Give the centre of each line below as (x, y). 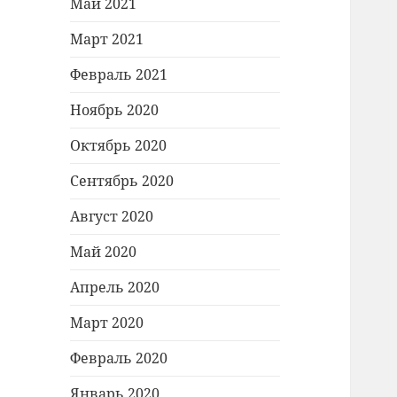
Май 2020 (104, 252)
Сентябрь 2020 (122, 181)
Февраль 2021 (119, 75)
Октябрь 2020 (119, 146)
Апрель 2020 (115, 288)
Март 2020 (107, 323)
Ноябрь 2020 (115, 110)
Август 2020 (112, 217)
